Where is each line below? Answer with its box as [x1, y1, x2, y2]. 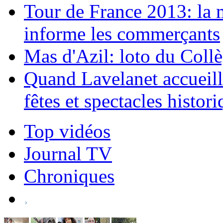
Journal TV [24, 143, 112, 164]
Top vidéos [24, 120, 111, 142]
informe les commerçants [24, 23, 220, 44]
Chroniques [24, 165, 114, 187]
